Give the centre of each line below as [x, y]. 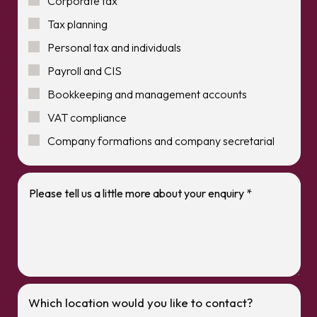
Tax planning [77, 24]
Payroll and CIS [85, 71]
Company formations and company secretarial [161, 141]
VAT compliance [87, 117]
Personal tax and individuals [114, 47]
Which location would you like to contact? [140, 302]
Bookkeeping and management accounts [147, 94]
